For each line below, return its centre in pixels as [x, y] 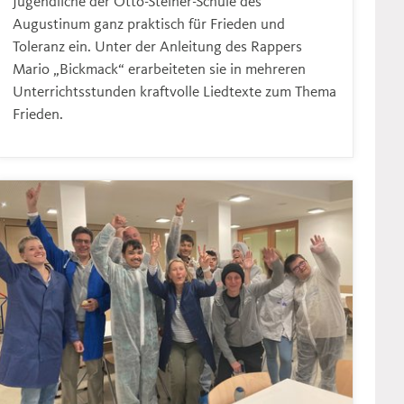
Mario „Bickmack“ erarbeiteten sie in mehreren [160, 68]
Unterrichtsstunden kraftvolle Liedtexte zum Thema [175, 90]
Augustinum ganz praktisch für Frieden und [149, 23]
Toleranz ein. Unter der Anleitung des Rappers [158, 45]
